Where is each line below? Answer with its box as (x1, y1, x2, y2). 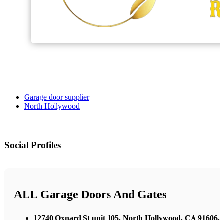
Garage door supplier (24, 93, 89, 102)
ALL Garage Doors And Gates (14, 188, 166, 201)
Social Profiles (4, 140, 61, 151)
